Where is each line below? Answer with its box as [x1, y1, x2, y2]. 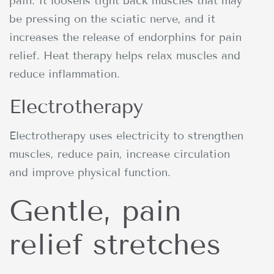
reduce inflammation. [9, 67, 120, 81]
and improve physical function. [9, 165, 171, 179]
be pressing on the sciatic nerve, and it [9, 12, 215, 26]
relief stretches [9, 226, 221, 262]
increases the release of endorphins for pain [9, 30, 242, 44]
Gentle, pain [9, 193, 182, 228]
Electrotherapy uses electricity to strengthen [9, 128, 243, 143]
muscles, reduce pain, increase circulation [9, 147, 230, 161]
